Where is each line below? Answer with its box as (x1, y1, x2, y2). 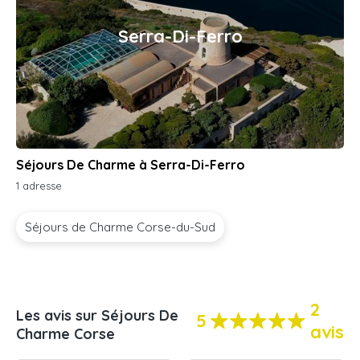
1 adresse (16, 179, 62, 192)
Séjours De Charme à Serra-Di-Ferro (16, 157, 245, 173)
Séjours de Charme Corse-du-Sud (25, 219, 215, 235)
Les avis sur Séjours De (16, 306, 178, 325)
